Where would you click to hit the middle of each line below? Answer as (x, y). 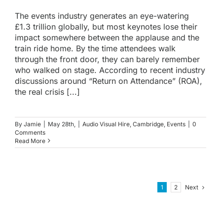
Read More (30, 141)
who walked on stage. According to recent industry (110, 70)
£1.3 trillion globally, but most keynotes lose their (106, 26)
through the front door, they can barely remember (107, 59)
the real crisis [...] (47, 92)
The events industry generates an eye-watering (102, 16)
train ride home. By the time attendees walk (95, 48)
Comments (30, 132)
